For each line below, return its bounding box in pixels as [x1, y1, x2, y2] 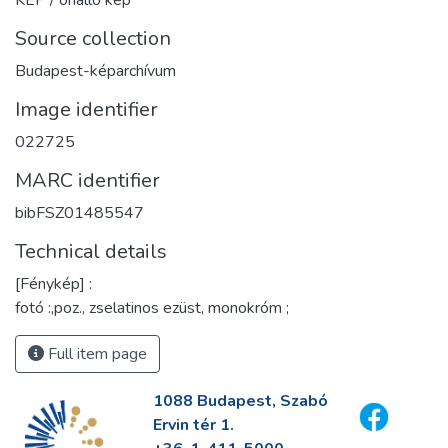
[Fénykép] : [15, 272, 92, 295]
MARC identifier [15, 166, 160, 194]
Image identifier [15, 95, 158, 123]
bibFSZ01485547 [15, 201, 144, 224]
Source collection [15, 24, 171, 52]
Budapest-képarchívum [15, 59, 176, 82]
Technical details [15, 237, 167, 265]
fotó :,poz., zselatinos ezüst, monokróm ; [15, 296, 289, 319]
